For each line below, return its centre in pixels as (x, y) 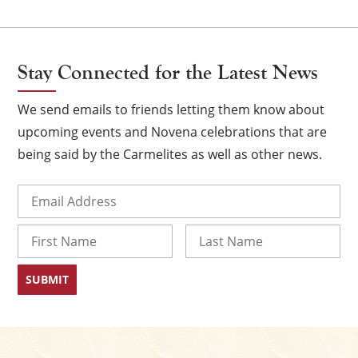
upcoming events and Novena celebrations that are (173, 131)
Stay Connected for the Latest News (168, 72)
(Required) (83, 191)
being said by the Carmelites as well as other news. (170, 154)
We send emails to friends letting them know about (171, 109)
